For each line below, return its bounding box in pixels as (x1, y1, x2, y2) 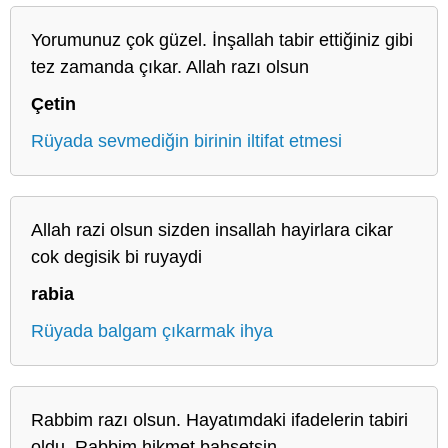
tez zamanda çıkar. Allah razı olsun (31, 56, 309, 77)
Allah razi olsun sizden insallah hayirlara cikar (31, 219, 393, 240)
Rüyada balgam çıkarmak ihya (31, 320, 273, 341)
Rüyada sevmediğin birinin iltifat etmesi (31, 130, 342, 151)
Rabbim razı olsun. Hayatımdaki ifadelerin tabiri (31, 409, 408, 430)
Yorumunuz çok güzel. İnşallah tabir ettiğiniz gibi (31, 29, 413, 50)
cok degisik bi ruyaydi (31, 246, 202, 267)
